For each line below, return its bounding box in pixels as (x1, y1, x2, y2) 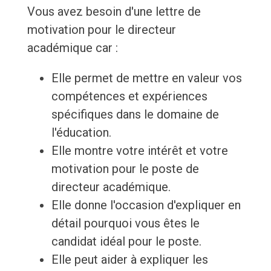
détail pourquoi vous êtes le (51, 216, 200, 231)
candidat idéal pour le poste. (51, 234, 201, 249)
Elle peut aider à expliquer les (51, 252, 208, 267)
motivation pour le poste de (51, 162, 199, 177)
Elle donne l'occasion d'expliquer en (51, 198, 241, 213)
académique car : (27, 41, 118, 56)
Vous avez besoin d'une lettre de (27, 4, 201, 19)
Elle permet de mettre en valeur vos (51, 71, 242, 86)
